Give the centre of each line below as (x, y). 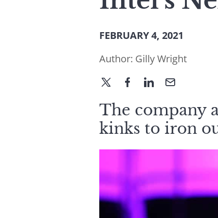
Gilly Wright (161, 59)
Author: (117, 59)
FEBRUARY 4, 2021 (141, 35)
